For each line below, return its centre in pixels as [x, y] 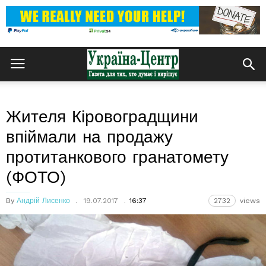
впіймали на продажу [89, 137]
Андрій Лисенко [43, 201]
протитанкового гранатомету [117, 157]
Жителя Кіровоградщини [102, 117]
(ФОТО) [36, 177]
